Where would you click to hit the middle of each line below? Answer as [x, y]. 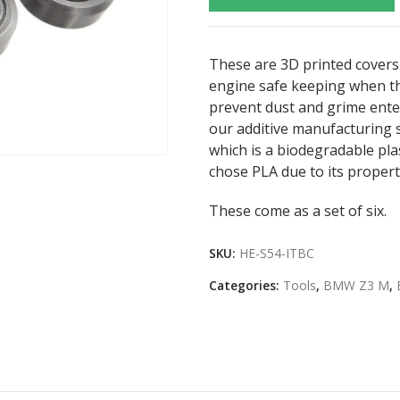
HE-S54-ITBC [277, 253]
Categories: [246, 285]
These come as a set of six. [298, 210]
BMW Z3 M [356, 285]
